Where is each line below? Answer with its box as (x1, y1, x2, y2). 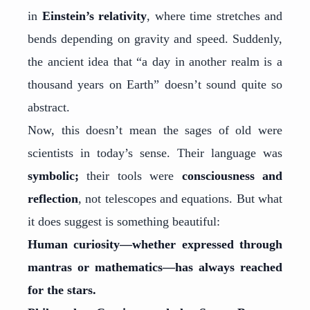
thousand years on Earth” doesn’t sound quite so (28, 77, 282, 91)
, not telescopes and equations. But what (78, 192, 282, 206)
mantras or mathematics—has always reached (28, 260, 282, 274)
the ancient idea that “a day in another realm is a (28, 55, 282, 69)
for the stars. (28, 283, 96, 297)
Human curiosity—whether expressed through (28, 237, 282, 251)
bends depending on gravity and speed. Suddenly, (28, 32, 282, 46)
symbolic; (28, 169, 79, 183)
